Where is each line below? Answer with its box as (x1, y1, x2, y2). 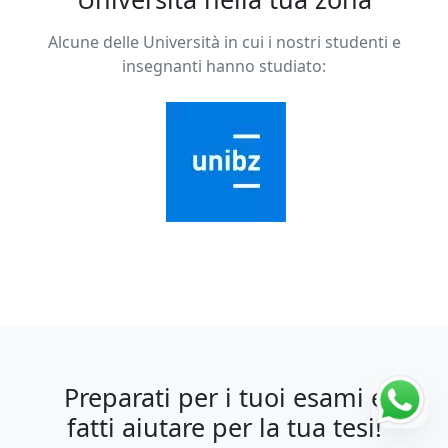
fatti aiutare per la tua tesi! (66, 409, 382, 444)
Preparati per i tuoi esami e (63, 379, 385, 414)
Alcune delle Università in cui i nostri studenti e (47, 30, 401, 53)
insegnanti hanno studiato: (122, 54, 326, 77)
